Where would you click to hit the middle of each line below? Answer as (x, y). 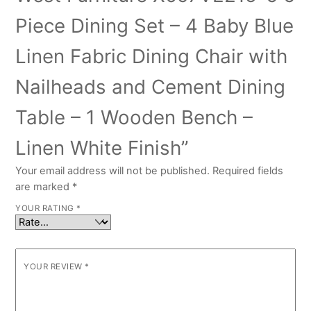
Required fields (248, 171)
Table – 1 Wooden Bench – (134, 118)
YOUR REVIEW (54, 266)
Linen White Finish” (102, 148)
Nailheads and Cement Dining (151, 87)
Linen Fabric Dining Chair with (152, 57)
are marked (44, 187)
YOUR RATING (46, 209)
